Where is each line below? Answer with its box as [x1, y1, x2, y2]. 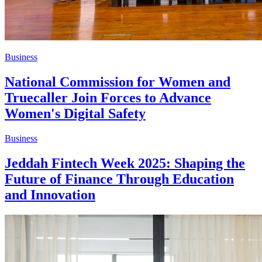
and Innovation [5, 187, 95, 202]
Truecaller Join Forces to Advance [5, 89, 211, 105]
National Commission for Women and [5, 74, 230, 89]
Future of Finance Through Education [5, 171, 234, 187]
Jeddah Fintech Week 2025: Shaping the [5, 155, 245, 171]
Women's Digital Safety [5, 105, 146, 121]
